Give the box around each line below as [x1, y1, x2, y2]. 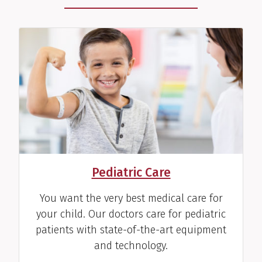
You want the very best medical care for [39, 192, 223, 205]
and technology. [94, 239, 168, 253]
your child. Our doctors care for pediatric [36, 208, 226, 221]
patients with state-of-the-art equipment [36, 223, 226, 237]
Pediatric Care [91, 165, 171, 181]
